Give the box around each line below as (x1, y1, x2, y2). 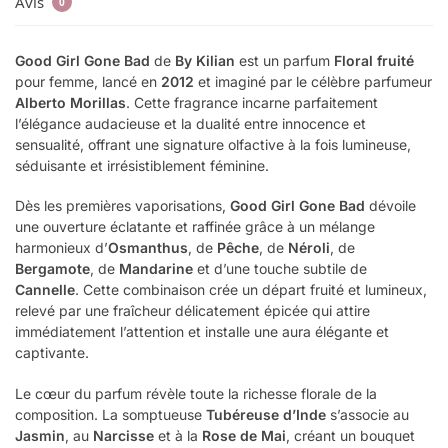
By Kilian (175, 51, 235, 69)
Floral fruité (334, 51, 414, 69)
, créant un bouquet (286, 426, 415, 444)
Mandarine (119, 260, 193, 278)
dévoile (365, 197, 416, 215)
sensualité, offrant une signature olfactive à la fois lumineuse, (15, 135, 411, 153)
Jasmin (15, 426, 65, 444)
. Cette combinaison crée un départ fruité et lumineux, (75, 281, 427, 299)
